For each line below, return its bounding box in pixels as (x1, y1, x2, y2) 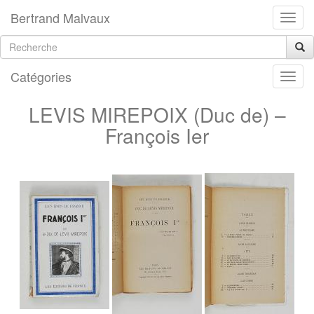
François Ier (105, 121, 209, 149)
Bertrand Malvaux (11, 8, 110, 27)
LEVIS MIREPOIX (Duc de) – (28, 100, 286, 128)
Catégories (11, 67, 71, 86)
